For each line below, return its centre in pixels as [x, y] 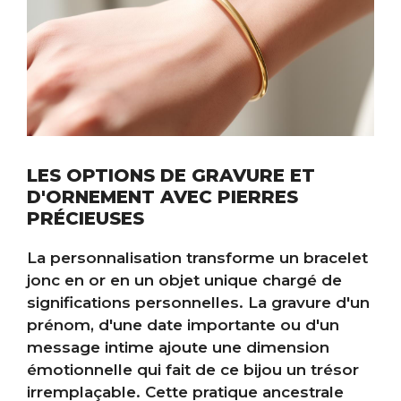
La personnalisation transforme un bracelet [197, 258]
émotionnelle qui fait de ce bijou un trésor [193, 370]
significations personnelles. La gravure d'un [198, 303]
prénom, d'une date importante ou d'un [183, 325]
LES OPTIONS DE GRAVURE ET [171, 176]
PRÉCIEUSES [85, 219]
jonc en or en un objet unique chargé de [184, 281]
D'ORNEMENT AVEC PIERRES [162, 197]
